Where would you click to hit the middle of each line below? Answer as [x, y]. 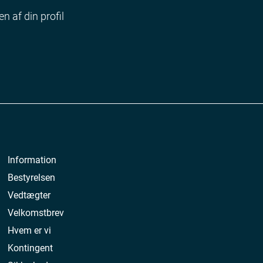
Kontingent [31, 248]
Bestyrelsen [32, 177]
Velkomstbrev [36, 213]
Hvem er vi [30, 230]
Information [32, 160]
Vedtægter [29, 195]
